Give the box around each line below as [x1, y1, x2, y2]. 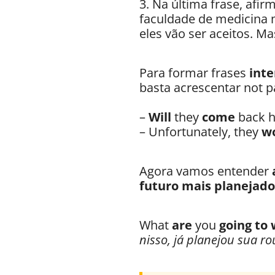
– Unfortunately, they [139, 123, 261, 141]
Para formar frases [139, 64, 249, 82]
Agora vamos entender [139, 163, 272, 180]
